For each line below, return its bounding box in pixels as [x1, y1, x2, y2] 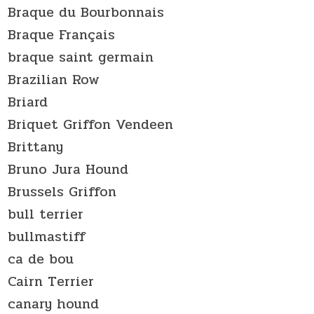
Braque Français [8, 23, 116, 46]
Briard [8, 90, 48, 113]
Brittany [8, 135, 64, 158]
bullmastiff [8, 225, 86, 247]
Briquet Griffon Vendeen [8, 113, 174, 135]
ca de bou [8, 247, 74, 270]
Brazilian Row [8, 68, 100, 90]
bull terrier [8, 203, 84, 225]
